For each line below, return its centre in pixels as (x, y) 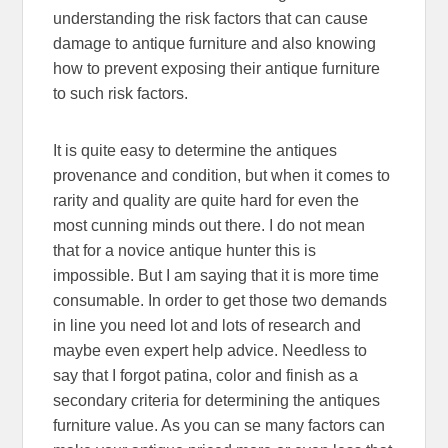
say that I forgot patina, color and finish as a (206, 375)
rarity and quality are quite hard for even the (206, 200)
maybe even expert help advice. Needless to (210, 350)
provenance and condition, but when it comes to (222, 175)
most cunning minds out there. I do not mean (209, 225)
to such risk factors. (121, 93)
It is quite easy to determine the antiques (195, 150)
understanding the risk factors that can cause (211, 18)
